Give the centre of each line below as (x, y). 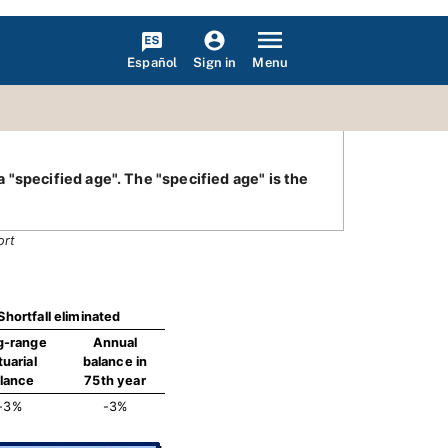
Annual (115, 342)
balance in (115, 361)
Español (152, 62)
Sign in (215, 62)
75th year (115, 380)
